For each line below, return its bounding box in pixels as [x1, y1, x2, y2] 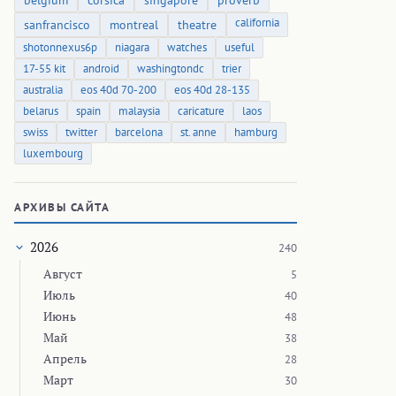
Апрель [43, 350, 87, 368]
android [83, 61, 119, 77]
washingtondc [137, 61, 204, 77]
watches [167, 40, 207, 56]
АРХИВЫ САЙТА [14, 200, 110, 216]
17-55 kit [23, 61, 65, 77]
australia [23, 82, 63, 98]
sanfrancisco [24, 17, 90, 34]
